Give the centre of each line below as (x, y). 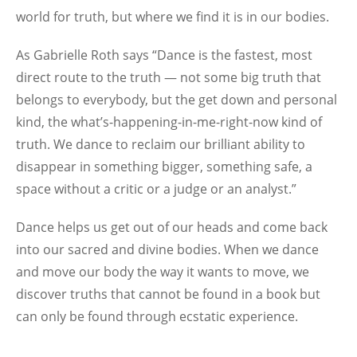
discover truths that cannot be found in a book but (168, 294)
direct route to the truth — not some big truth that (169, 77)
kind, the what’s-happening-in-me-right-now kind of (169, 122)
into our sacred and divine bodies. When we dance (167, 249)
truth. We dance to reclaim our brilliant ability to (161, 144)
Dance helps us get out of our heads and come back (172, 227)
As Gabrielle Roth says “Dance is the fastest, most (164, 55)
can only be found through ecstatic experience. (157, 316)
